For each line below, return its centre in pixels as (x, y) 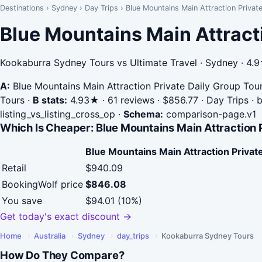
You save (22, 201)
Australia (50, 236)
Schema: (143, 114)
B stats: (50, 100)
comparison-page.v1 (210, 114)
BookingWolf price (42, 185)
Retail (14, 168)
